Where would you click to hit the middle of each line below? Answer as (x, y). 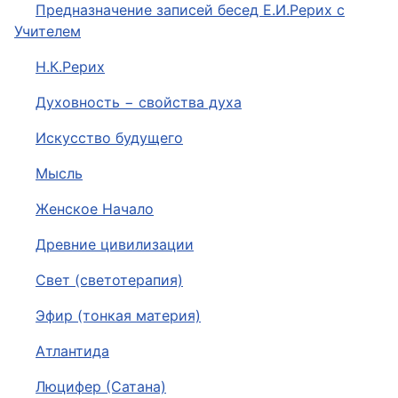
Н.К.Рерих (70, 67)
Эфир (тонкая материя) (118, 315)
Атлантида (72, 351)
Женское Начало (95, 209)
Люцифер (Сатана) (101, 386)
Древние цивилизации (115, 244)
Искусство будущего (109, 138)
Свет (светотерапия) (109, 280)
